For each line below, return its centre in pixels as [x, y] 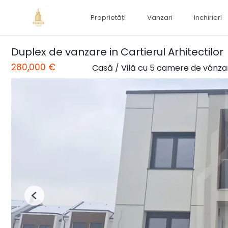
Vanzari [160, 18]
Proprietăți [108, 18]
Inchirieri [208, 18]
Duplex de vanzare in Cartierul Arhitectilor [117, 52]
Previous [48, 199]
